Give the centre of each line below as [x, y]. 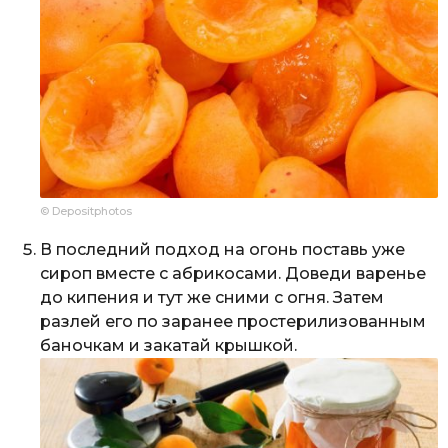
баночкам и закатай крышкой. [168, 345]
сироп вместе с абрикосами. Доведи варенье [233, 273]
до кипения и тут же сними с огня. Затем [212, 297]
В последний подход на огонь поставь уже [222, 249]
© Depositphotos [86, 210]
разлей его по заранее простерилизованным [233, 321]
